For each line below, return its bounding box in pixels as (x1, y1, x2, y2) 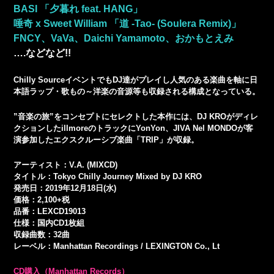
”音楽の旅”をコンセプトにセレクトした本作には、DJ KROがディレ (13, 111, 259, 121)
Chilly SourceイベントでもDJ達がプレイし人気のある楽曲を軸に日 (13, 75, 258, 84)
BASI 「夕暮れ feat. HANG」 (13, 3, 143, 14)
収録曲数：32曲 (13, 230, 70, 240)
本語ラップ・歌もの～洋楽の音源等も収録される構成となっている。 (13, 86, 261, 96)
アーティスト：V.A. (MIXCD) (13, 160, 118, 170)
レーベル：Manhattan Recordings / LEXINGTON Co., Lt (13, 242, 220, 251)
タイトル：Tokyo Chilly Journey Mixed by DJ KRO (13, 172, 202, 182)
